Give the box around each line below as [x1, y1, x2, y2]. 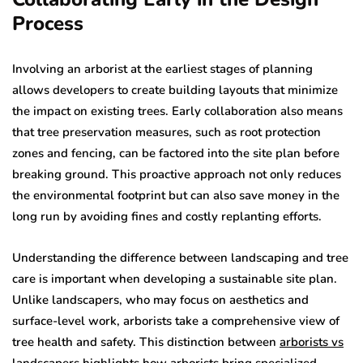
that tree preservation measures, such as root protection [12, 123, 321, 140]
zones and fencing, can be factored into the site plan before [12, 144, 340, 161]
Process [12, 10, 83, 36]
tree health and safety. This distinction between [12, 333, 280, 350]
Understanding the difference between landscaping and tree [12, 249, 348, 266]
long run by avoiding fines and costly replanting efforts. [12, 207, 322, 224]
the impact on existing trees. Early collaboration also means [12, 102, 343, 119]
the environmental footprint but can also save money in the [12, 186, 340, 203]
